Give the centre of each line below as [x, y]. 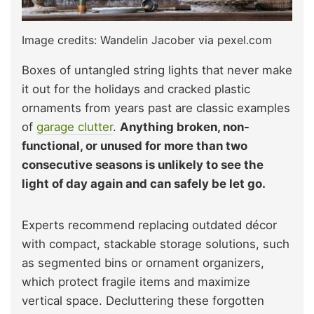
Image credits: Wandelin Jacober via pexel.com [147, 40]
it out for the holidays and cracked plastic [136, 89]
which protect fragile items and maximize [136, 282]
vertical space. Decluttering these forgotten [143, 301]
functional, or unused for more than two [135, 146]
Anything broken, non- [185, 127]
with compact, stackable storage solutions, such [156, 244]
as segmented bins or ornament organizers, [143, 263]
